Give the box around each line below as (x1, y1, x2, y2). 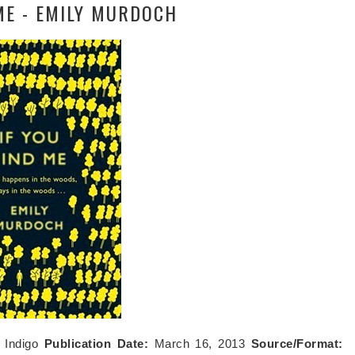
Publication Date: (38, 336, 155, 350)
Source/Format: (245, 336, 343, 350)
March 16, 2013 (154, 336, 246, 350)
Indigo (5, 336, 39, 350)
